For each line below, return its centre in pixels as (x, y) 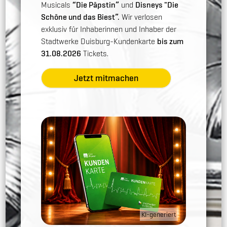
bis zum (171, 41)
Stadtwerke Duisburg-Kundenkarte (99, 41)
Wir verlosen (141, 17)
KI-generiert (159, 214)
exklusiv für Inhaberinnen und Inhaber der (109, 29)
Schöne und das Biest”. (81, 17)
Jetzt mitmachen (106, 78)
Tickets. (96, 53)
